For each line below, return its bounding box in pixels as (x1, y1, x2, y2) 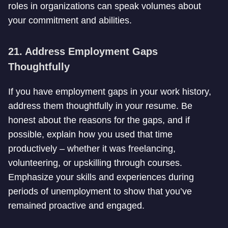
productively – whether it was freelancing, (8, 144, 176, 154)
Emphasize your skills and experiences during (8, 172, 194, 182)
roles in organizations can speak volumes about (8, 1, 201, 11)
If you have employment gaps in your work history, (8, 87, 211, 97)
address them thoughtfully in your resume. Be (8, 101, 192, 111)
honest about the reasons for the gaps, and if (8, 115, 190, 125)
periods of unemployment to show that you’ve (8, 186, 192, 196)
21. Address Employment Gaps (8, 46, 158, 57)
